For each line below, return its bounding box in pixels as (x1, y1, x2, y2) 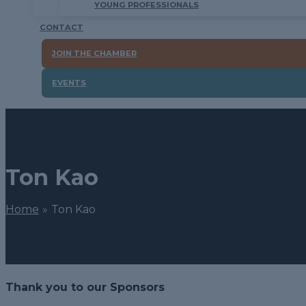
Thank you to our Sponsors (5, 280, 165, 294)
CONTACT (40, 23, 83, 32)
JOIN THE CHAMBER (52, 48, 137, 58)
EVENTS (52, 78, 86, 87)
